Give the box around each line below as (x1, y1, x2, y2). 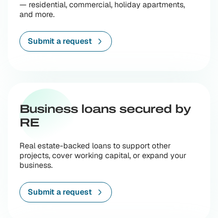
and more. (19, 9, 54, 19)
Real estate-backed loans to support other (19, 141, 171, 151)
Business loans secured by (19, 103, 191, 115)
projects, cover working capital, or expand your (19, 150, 186, 161)
